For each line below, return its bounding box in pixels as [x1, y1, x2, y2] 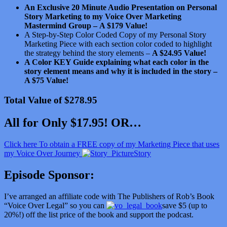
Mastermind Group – [24, 21, 97, 30]
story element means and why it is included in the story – [24, 67, 217, 76]
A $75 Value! [24, 76, 68, 85]
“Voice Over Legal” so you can [4, 201, 106, 210]
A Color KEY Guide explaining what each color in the [24, 58, 209, 67]
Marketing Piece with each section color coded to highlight [24, 40, 212, 49]
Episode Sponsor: [4, 168, 94, 181]
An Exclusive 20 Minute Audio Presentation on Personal [24, 3, 217, 12]
